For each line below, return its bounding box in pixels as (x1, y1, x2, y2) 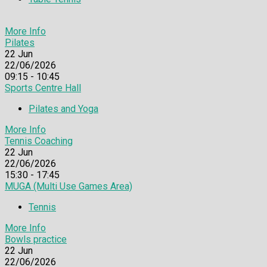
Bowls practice (5, 233, 67, 245)
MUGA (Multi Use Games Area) (5, 180, 132, 192)
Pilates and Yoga (29, 103, 98, 114)
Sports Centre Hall (5, 82, 81, 94)
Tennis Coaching (5, 135, 73, 147)
